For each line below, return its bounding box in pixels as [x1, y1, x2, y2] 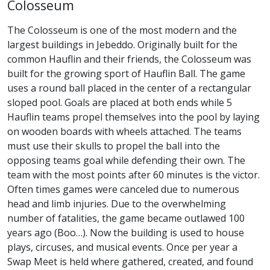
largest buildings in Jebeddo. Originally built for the [7, 38, 237, 52]
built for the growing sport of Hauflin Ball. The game [7, 67, 245, 81]
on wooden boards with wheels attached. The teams [7, 125, 242, 139]
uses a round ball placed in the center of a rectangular [7, 81, 251, 95]
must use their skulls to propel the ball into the [7, 139, 220, 153]
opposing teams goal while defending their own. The [7, 154, 245, 168]
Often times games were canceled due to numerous [7, 183, 239, 196]
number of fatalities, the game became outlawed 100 [7, 212, 245, 225]
